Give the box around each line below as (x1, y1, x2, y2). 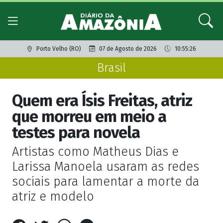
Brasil (97, 61, 126, 75)
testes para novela (12, 123, 140, 142)
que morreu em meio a (12, 107, 166, 126)
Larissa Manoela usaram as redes (12, 159, 199, 175)
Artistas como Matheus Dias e (12, 144, 179, 160)
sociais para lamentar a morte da (12, 174, 199, 190)
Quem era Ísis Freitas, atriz (12, 91, 192, 111)
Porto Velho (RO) (36, 45, 81, 53)
